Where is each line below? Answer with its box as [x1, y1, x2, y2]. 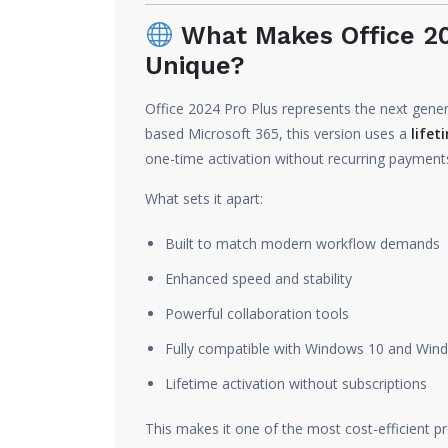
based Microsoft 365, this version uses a [145, 124, 411, 143]
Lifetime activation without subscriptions [165, 374, 427, 393]
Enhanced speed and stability [165, 269, 352, 288]
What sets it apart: [145, 189, 263, 208]
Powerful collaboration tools [165, 304, 349, 323]
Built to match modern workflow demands [165, 234, 440, 253]
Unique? [145, 51, 245, 80]
